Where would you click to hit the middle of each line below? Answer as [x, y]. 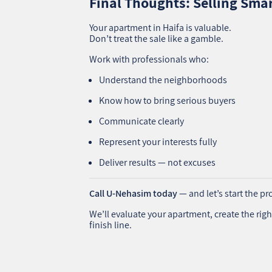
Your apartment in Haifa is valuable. [161, 27]
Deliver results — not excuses [158, 162]
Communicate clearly [142, 121]
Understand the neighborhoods [163, 80]
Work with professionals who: [149, 59]
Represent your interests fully [158, 141]
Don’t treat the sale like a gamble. [157, 38]
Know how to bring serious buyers [168, 100]
